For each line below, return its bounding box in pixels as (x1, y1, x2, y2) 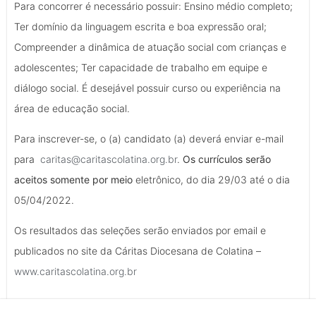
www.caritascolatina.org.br (14, 265, 137, 278)
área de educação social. (14, 102, 130, 114)
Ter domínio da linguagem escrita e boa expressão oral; (14, 20, 267, 32)
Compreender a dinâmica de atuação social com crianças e (14, 40, 286, 53)
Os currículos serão (183, 152, 271, 165)
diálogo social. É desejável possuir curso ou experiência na (14, 81, 281, 94)
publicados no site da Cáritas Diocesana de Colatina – (14, 245, 261, 257)
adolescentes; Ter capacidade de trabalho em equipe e (14, 61, 267, 73)
